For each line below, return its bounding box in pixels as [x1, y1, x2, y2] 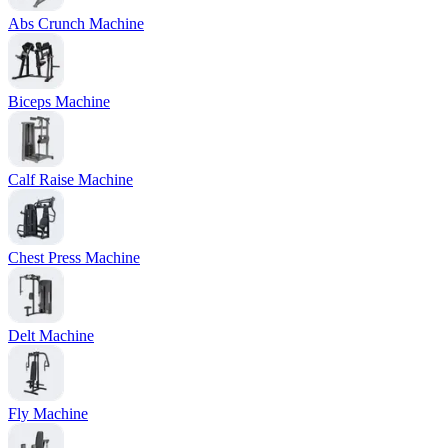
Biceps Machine [8, 93, 110, 111]
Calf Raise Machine [8, 171, 133, 189]
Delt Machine [8, 327, 94, 345]
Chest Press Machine [8, 249, 140, 267]
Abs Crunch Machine [8, 15, 144, 33]
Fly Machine [8, 405, 88, 423]
